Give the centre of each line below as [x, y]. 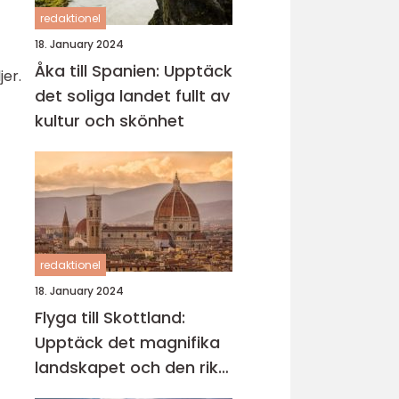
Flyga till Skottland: [110, 318]
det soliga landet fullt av [132, 96]
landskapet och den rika [132, 367]
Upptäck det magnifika [127, 342]
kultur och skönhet [110, 121]
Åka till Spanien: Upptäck [134, 71]
